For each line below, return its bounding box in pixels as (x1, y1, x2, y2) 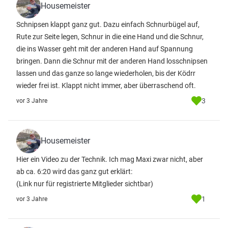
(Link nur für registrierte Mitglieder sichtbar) (16, 180, 153, 188)
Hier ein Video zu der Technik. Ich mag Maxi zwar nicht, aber (16, 155, 203, 163)
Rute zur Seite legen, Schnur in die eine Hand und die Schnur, (16, 33, 204, 41)
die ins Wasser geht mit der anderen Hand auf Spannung (16, 45, 193, 53)
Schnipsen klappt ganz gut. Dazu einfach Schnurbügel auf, (16, 20, 199, 28)
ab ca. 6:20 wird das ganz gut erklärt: (16, 167, 132, 176)
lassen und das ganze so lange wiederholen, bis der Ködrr (16, 69, 195, 77)
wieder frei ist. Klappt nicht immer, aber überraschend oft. (16, 81, 196, 90)
